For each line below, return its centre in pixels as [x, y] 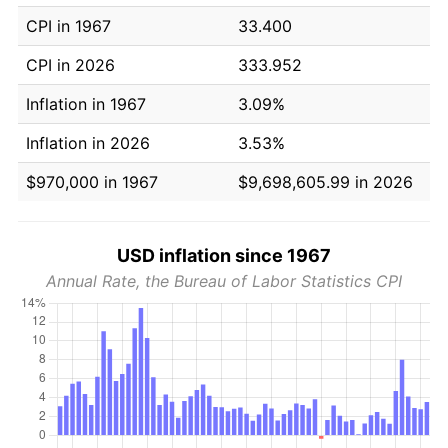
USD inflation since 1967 [224, 255]
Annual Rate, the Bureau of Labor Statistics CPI [224, 280]
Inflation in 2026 [88, 142]
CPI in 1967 [68, 25]
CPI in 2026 [70, 64]
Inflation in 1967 [86, 103]
